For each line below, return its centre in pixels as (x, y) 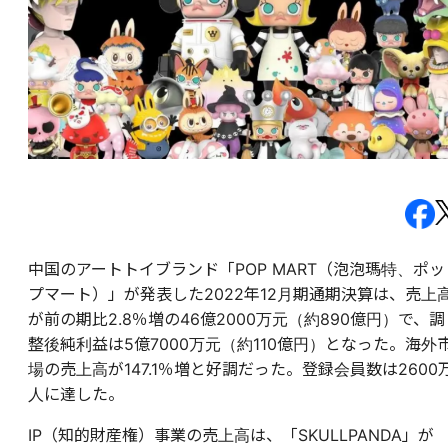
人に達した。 (76, 393)
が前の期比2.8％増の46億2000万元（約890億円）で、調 (236, 318)
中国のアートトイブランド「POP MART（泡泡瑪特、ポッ (236, 268)
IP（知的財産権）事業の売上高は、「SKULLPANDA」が (231, 434)
